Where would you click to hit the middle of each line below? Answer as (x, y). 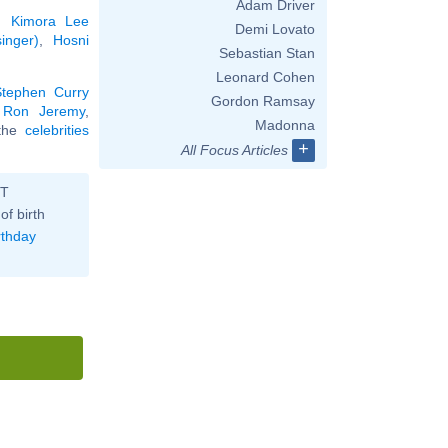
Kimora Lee (50, 20)
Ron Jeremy (44, 110)
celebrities (57, 129)
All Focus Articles (234, 150)
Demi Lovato (275, 29)
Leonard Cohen (265, 77)
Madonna (285, 125)
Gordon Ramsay (263, 101)
